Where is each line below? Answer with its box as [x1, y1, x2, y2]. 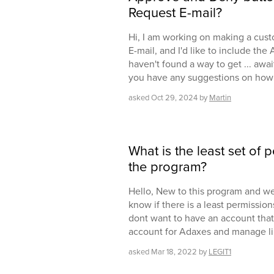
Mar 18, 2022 [151, 246, 197, 258]
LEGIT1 [209, 246, 231, 258]
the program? [128, 157, 207, 177]
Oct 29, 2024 [151, 92, 198, 104]
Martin [209, 92, 231, 104]
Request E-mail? [128, 2, 222, 23]
